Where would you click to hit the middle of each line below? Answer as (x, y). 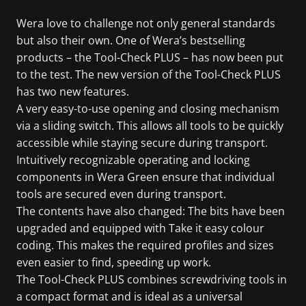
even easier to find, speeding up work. (114, 262)
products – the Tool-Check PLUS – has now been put (150, 57)
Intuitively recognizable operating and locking (133, 159)
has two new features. (73, 91)
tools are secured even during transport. (121, 194)
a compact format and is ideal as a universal (129, 296)
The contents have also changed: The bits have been (151, 211)
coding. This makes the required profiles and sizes (145, 245)
